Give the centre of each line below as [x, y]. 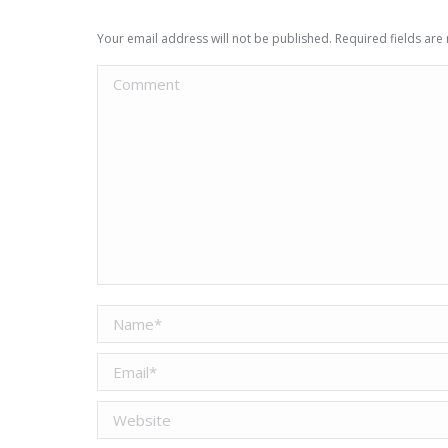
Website [126, 414]
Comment [130, 78]
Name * [123, 318]
